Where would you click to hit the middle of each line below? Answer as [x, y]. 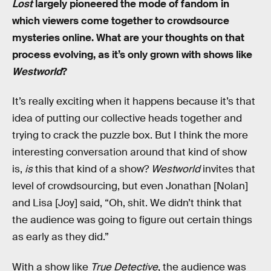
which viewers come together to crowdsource [121, 21]
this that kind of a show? [92, 169]
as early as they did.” [60, 237]
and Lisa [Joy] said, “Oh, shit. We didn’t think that [127, 203]
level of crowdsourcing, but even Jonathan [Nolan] [130, 186]
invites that [228, 169]
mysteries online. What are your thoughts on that [128, 38]
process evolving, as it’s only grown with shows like [132, 54]
